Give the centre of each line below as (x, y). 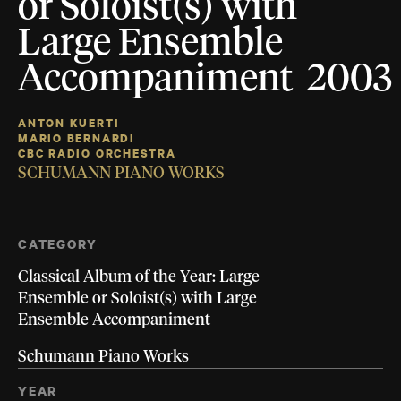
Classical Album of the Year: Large (139, 278)
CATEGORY (58, 244)
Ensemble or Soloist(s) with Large (137, 299)
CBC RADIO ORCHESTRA (97, 154)
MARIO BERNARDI (77, 139)
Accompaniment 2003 (205, 80)
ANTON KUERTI (69, 124)
